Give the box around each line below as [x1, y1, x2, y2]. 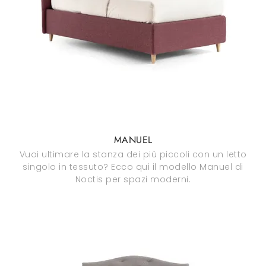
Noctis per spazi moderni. [75, 173, 191, 185]
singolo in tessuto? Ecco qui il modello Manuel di [23, 161, 243, 173]
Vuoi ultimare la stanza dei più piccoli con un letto [19, 148, 247, 160]
